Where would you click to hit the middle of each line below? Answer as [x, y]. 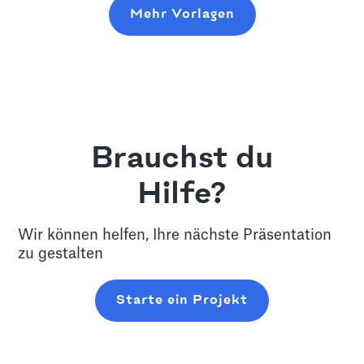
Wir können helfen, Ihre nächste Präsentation [175, 235]
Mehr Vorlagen [182, 15]
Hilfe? [182, 195]
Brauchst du [182, 160]
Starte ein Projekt [182, 301]
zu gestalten [61, 254]
